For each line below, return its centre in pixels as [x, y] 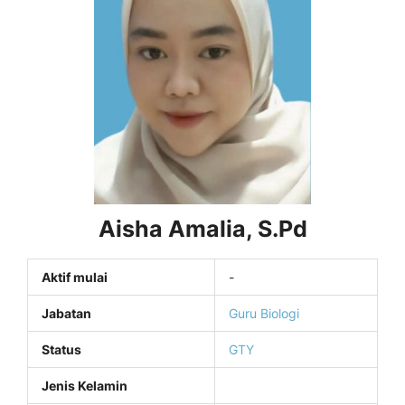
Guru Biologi [264, 313]
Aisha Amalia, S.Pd [202, 229]
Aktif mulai [75, 277]
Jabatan [66, 313]
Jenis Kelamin [85, 386]
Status [61, 349]
